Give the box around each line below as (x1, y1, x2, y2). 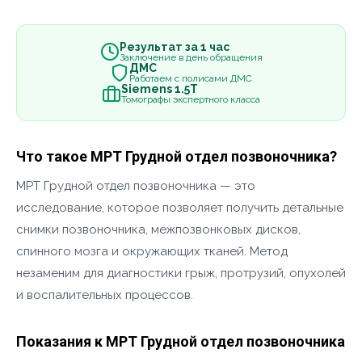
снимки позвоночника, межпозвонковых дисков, (16, 222, 301, 237)
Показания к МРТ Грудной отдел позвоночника (16, 333, 345, 350)
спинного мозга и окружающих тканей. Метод (16, 244, 288, 259)
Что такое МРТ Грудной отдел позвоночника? (16, 148, 337, 165)
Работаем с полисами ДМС (129, 73, 252, 84)
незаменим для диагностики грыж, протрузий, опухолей (16, 266, 346, 280)
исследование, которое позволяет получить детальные (16, 200, 343, 215)
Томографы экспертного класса (121, 94, 260, 105)
